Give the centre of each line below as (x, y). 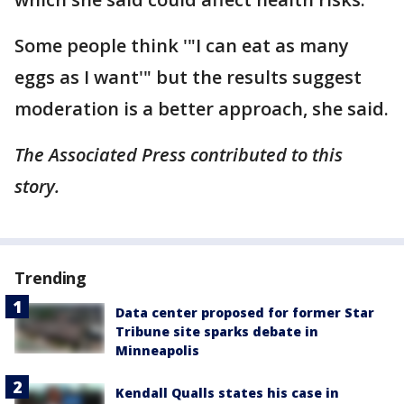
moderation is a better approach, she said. (202, 109)
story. (37, 186)
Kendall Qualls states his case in (227, 393)
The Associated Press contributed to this (179, 155)
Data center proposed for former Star (245, 312)
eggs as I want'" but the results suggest (188, 77)
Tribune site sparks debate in (217, 331)
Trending (51, 278)
